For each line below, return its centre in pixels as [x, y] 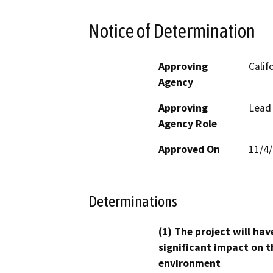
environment [190, 264]
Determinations [133, 201]
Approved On [189, 149]
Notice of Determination [172, 31]
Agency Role [188, 123]
